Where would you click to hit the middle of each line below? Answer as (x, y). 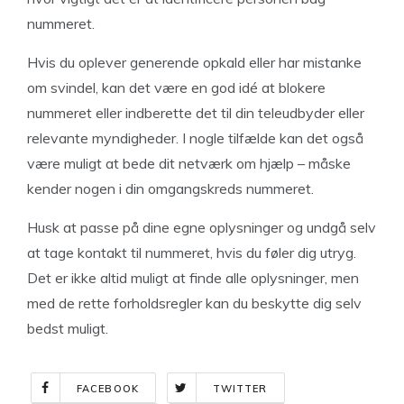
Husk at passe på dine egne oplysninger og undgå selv (202, 227)
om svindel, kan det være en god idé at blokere (176, 87)
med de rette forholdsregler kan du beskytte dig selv (194, 303)
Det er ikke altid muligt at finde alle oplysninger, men (193, 277)
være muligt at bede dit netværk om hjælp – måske (189, 163)
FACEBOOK (108, 388)
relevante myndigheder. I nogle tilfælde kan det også (195, 138)
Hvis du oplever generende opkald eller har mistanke (194, 62)
